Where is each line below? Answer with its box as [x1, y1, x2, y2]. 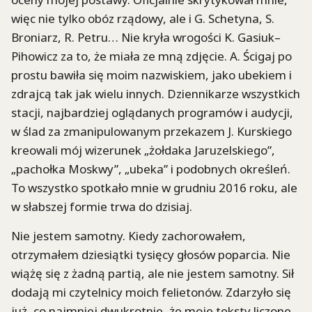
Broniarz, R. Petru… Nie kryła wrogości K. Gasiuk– [11, 29, 281, 45]
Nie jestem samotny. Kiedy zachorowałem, [11, 227, 246, 244]
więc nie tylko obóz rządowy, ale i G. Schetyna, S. [11, 10, 274, 26]
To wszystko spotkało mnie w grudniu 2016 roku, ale [11, 179, 297, 196]
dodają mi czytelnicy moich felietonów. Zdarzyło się [11, 283, 291, 300]
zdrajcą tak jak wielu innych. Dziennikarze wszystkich [11, 85, 300, 102]
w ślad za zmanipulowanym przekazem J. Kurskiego [11, 123, 292, 139]
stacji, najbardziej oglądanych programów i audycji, [11, 104, 293, 120]
